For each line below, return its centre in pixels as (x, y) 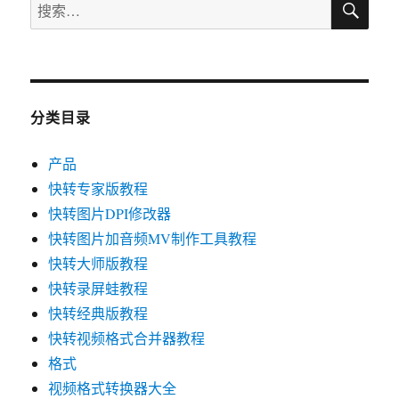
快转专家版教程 (98, 188)
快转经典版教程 (98, 313)
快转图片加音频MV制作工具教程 (153, 238)
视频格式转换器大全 (113, 388)
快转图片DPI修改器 (110, 213)
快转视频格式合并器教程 (127, 338)
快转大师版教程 (98, 263)
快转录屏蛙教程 (98, 288)
